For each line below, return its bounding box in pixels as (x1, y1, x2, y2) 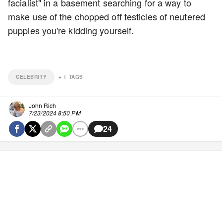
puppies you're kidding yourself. (8, 23, 137, 37)
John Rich (29, 101, 56, 110)
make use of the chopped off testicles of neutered (8, 9, 205, 23)
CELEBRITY (16, 73, 47, 80)
